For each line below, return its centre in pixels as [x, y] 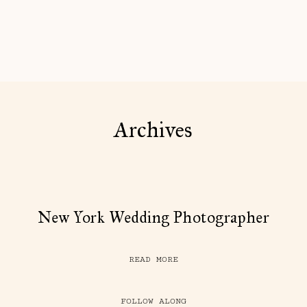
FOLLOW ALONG [153, 301]
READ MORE [153, 259]
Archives [153, 130]
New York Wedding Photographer [153, 217]
